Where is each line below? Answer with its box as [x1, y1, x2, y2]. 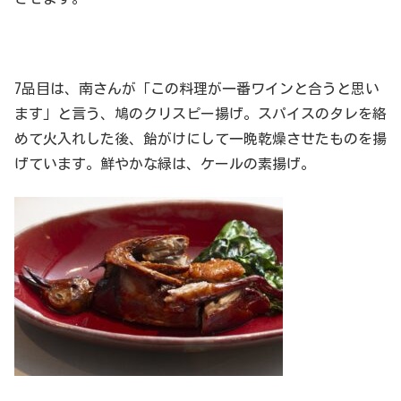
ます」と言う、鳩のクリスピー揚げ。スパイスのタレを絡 [14, 107, 387, 122]
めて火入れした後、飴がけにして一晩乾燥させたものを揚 [14, 132, 387, 147]
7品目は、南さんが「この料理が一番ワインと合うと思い [14, 81, 380, 97]
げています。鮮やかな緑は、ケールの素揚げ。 [14, 157, 315, 172]
